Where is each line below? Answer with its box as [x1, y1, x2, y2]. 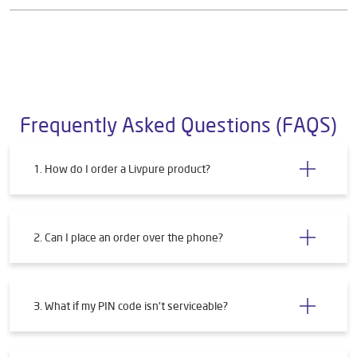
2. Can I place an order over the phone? [33, 230, 223, 245]
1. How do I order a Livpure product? [33, 162, 210, 177]
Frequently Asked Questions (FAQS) [20, 112, 337, 138]
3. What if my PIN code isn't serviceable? [33, 299, 228, 314]
